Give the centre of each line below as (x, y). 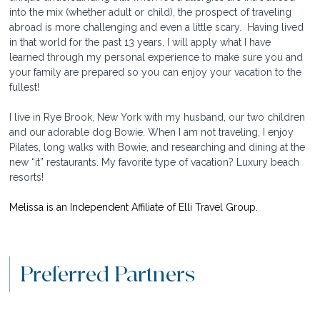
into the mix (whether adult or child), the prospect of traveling (152, 12)
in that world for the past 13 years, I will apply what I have (142, 42)
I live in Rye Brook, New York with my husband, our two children (159, 117)
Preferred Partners (108, 274)
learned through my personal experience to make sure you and (158, 57)
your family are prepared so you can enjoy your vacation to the (157, 72)
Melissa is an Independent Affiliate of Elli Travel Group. (134, 207)
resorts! (27, 177)
